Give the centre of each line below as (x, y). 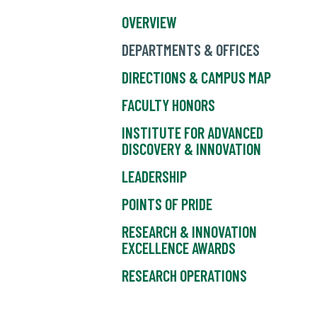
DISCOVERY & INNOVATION (191, 149)
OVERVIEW (149, 22)
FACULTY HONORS (168, 105)
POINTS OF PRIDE (167, 204)
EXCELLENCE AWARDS (179, 248)
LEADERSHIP (154, 177)
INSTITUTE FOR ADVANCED (192, 133)
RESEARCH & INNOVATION (189, 232)
